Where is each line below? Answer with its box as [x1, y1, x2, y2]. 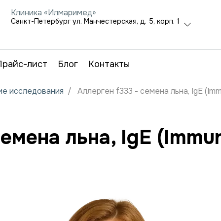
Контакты [88, 59, 130, 70]
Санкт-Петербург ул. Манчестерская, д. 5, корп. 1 [11, 17, 180, 26]
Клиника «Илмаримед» [11, 7, 96, 18]
